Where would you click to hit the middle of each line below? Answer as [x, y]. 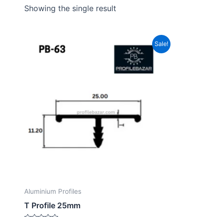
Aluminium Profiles [53, 192]
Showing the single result [70, 8]
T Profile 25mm [52, 205]
